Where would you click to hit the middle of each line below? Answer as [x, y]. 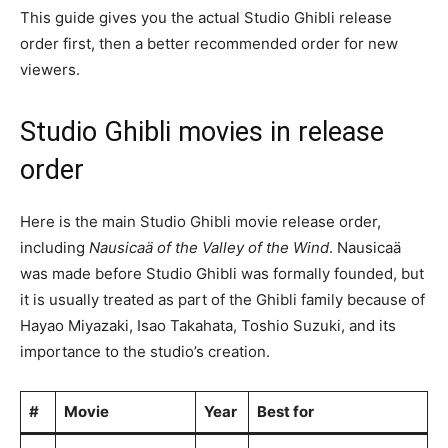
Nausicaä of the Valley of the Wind [209, 248]
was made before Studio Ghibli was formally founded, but [222, 274]
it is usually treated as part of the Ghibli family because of [222, 300]
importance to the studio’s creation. [145, 352]
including [54, 248]
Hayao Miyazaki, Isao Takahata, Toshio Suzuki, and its [208, 326]
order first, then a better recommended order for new [209, 44]
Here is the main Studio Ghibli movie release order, [200, 222]
